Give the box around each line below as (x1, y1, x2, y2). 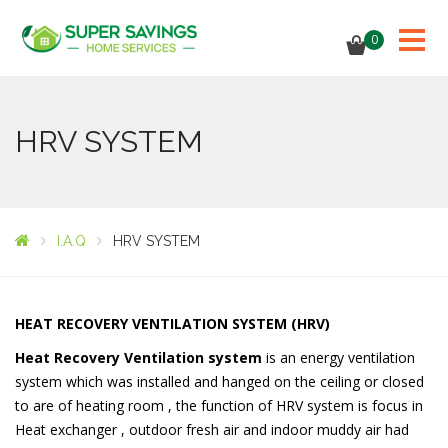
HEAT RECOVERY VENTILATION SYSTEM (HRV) (15, 314, 330, 333)
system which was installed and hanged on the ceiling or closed (15, 372, 424, 391)
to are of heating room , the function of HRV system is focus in (15, 396, 423, 415)
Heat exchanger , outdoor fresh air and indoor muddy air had (15, 420, 409, 439)
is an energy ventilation (262, 348, 415, 367)
